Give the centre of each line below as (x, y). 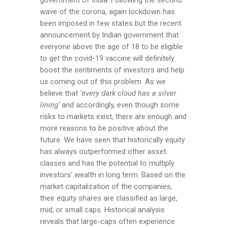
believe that (60, 93)
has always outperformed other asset (103, 152)
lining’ (50, 105)
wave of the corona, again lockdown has (107, 12)
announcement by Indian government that (109, 35)
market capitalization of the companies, (106, 187)
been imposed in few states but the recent (111, 24)
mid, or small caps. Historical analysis (102, 210)
